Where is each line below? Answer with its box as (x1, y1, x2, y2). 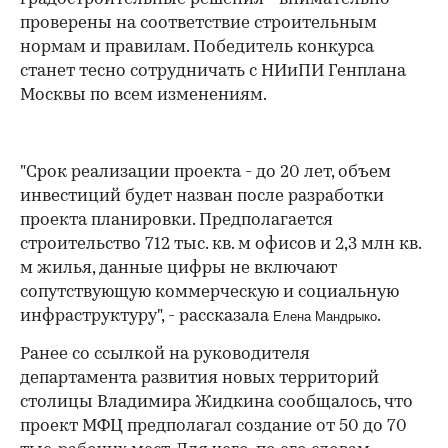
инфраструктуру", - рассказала (20, 307, 273, 325)
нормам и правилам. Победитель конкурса (20, 38, 374, 56)
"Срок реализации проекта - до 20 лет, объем (20, 163, 391, 181)
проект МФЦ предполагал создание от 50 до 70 (20, 417, 407, 435)
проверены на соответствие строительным (20, 14, 377, 32)
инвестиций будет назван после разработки (20, 187, 384, 205)
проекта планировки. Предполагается (20, 211, 333, 229)
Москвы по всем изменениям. (20, 86, 267, 104)
